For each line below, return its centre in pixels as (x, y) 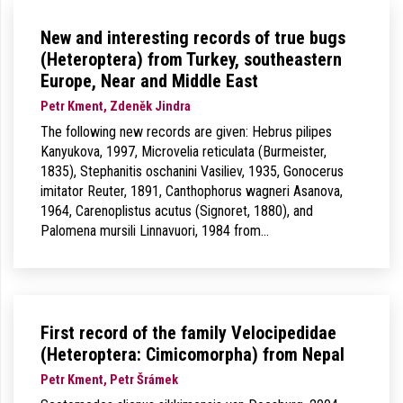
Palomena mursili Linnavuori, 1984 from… (155, 231)
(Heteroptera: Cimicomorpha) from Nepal (193, 354)
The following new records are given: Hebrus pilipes (186, 132)
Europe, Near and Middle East (149, 81)
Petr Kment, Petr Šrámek (109, 380)
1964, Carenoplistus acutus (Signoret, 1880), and (177, 211)
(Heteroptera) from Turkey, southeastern (191, 59)
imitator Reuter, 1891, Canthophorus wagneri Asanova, (192, 191)
